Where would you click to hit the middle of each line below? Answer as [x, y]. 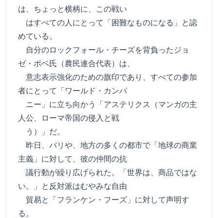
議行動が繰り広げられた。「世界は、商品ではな [108, 172]
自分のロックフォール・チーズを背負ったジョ [104, 50]
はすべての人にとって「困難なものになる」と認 [108, 22]
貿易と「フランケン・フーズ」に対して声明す [104, 200]
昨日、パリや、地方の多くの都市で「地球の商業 [108, 145]
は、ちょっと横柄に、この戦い [73, 9]
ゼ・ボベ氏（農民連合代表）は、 [76, 63]
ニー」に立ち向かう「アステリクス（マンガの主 [108, 104]
